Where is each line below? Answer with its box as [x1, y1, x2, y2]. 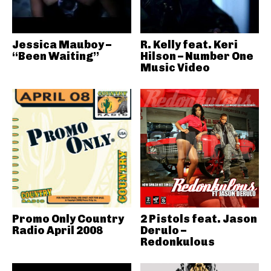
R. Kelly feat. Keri [140, 38, 238, 51]
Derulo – [140, 224, 186, 237]
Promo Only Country [12, 212, 124, 226]
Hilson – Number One [140, 49, 253, 63]
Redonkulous [140, 235, 215, 249]
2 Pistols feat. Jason [140, 212, 257, 226]
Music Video [140, 60, 210, 74]
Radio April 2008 [12, 224, 103, 237]
